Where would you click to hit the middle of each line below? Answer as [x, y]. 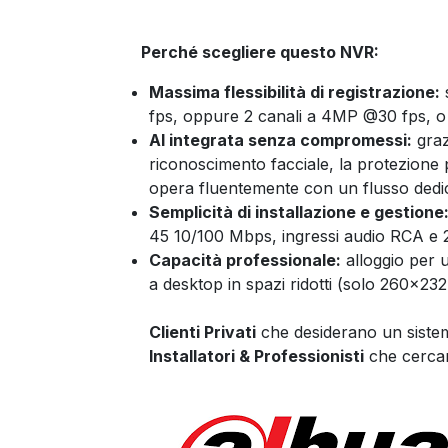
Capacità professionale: [245, 260]
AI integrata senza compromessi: [280, 140]
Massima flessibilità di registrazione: [294, 92]
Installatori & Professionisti [256, 356]
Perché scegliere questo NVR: [248, 52]
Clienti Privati [202, 332]
